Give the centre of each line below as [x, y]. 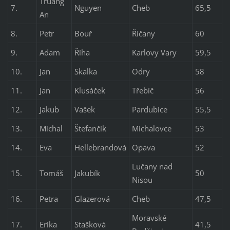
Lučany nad [152, 167]
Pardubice [149, 110]
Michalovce [151, 129]
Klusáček [90, 91]
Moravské [149, 218]
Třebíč [142, 91]
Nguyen [88, 8]
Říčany [143, 34]
